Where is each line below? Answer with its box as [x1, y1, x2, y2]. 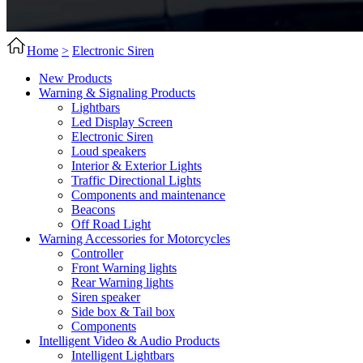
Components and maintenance [71, 188, 225, 203]
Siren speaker [71, 290, 140, 305]
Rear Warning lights [71, 275, 173, 290]
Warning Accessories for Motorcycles [39, 232, 230, 246]
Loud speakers [71, 144, 146, 159]
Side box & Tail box [71, 305, 175, 319]
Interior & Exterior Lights [71, 159, 202, 173]
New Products [39, 71, 112, 86]
